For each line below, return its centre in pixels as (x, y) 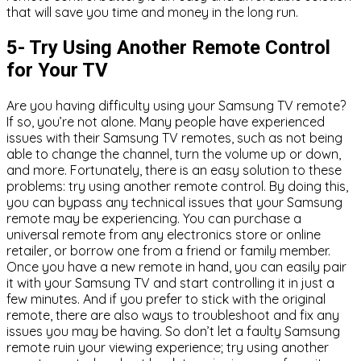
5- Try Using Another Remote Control (168, 47)
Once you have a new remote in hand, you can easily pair (176, 266)
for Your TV (57, 70)
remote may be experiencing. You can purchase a (154, 218)
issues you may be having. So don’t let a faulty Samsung (173, 331)
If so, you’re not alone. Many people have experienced (166, 121)
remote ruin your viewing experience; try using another (168, 347)
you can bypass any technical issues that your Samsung (174, 202)
